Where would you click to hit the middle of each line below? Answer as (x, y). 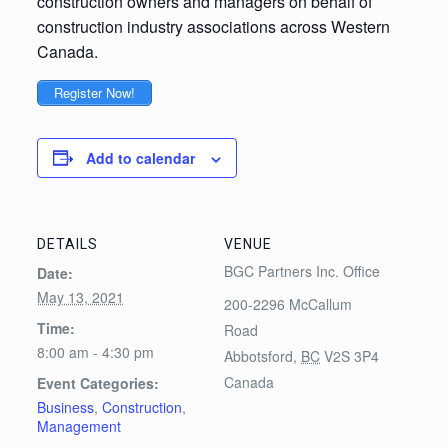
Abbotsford (258, 355)
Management (78, 425)
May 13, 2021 (80, 296)
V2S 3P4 (351, 355)
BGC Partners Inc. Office (302, 270)
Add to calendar (140, 157)
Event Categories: (97, 382)
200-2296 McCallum (288, 303)
